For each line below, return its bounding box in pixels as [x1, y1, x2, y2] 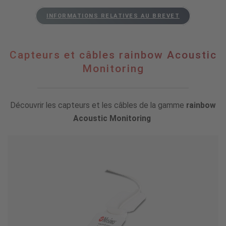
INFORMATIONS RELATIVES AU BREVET [46, 13, 180, 20]
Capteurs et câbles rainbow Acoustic [9, 49, 217, 62]
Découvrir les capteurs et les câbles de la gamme [10, 100, 186, 110]
